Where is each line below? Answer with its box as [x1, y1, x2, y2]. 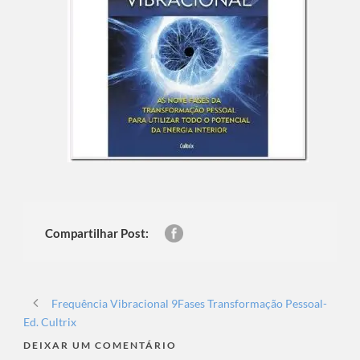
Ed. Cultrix [23, 315, 76, 329]
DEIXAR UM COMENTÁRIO [23, 339, 177, 352]
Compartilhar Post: [45, 226, 149, 241]
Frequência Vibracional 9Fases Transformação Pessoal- [51, 297, 327, 311]
